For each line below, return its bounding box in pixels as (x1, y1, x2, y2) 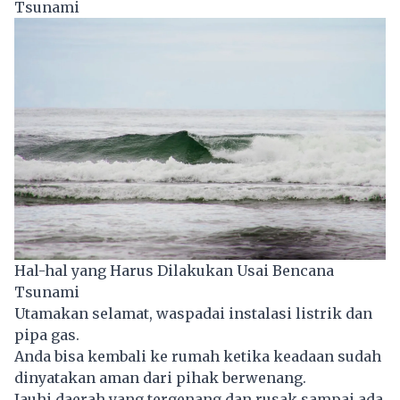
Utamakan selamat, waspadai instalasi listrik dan (14, 304, 372, 323)
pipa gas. (14, 326, 79, 345)
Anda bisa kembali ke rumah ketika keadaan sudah (14, 347, 381, 366)
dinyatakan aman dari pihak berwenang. (14, 369, 306, 387)
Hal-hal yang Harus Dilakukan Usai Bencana (14, 262, 334, 280)
